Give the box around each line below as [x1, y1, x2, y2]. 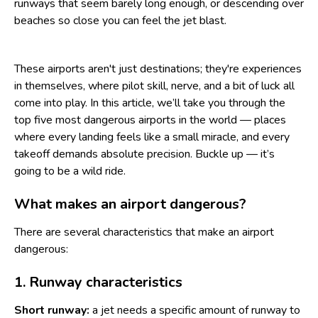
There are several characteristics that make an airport [14, 224, 274, 240]
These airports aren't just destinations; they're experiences [14, 61, 302, 77]
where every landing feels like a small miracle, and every [14, 129, 290, 145]
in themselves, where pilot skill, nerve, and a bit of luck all [14, 78, 295, 94]
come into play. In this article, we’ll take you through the [14, 95, 285, 111]
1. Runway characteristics [14, 273, 182, 292]
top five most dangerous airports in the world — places [14, 112, 286, 128]
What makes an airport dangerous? [14, 194, 246, 214]
